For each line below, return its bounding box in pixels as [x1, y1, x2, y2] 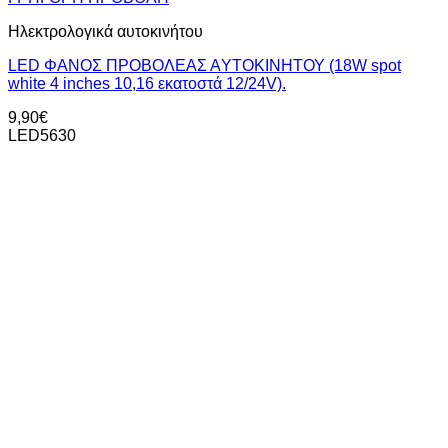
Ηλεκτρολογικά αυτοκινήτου [8, 23, 203, 41]
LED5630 [8, 127, 76, 145]
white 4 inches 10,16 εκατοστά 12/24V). [8, 75, 286, 93]
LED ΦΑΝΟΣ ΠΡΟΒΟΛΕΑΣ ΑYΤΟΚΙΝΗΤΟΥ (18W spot [8, 57, 401, 75]
